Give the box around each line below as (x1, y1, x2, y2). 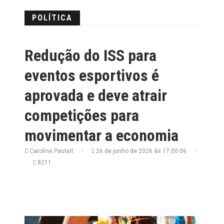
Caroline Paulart (28, 147, 73, 154)
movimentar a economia (24, 125, 178, 145)
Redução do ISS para (24, 45, 156, 65)
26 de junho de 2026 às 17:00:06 (94, 147, 186, 154)
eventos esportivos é (24, 65, 159, 85)
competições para (24, 105, 139, 125)
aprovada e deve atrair (24, 85, 167, 105)
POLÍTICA (32, 12, 72, 22)
